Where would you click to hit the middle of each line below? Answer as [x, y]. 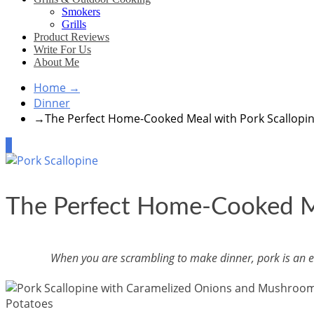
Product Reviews [71, 37]
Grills [74, 24]
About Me [56, 62]
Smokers [81, 12]
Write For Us [62, 49]
